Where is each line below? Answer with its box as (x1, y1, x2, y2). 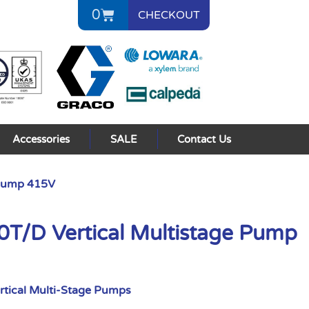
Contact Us (177, 132, 232, 146)
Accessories (12, 132, 70, 146)
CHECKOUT (137, 8, 200, 22)
